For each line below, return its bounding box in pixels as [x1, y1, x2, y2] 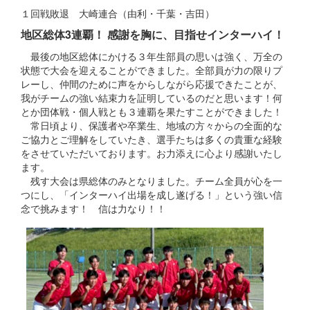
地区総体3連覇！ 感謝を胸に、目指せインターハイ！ [21, 26, 284, 42]
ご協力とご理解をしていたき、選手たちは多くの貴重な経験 [21, 131, 282, 146]
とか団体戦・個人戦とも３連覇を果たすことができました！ [21, 104, 282, 118]
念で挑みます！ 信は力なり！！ [21, 201, 166, 215]
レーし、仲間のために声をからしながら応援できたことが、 [21, 76, 282, 91]
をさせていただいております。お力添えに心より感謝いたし [21, 145, 282, 160]
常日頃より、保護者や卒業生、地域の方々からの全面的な [21, 118, 282, 132]
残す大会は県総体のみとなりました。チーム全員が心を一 [21, 173, 282, 188]
